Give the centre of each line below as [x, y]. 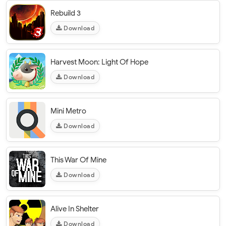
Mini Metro [68, 111]
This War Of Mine [78, 160]
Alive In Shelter [75, 209]
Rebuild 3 [66, 13]
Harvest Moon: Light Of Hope [99, 62]
